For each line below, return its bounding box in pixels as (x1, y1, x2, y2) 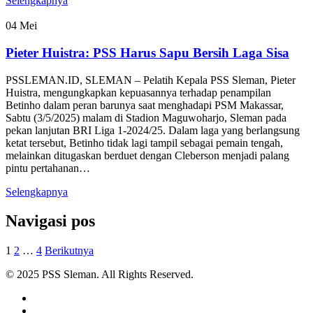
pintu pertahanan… (6, 161, 90, 174)
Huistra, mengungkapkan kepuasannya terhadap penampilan (6, 86, 271, 99)
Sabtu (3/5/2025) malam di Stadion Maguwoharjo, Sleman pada (6, 111, 286, 124)
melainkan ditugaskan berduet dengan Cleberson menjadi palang (6, 149, 289, 161)
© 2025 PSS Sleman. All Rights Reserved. (6, 268, 194, 281)
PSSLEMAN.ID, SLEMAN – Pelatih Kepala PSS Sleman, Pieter (6, 73, 296, 86)
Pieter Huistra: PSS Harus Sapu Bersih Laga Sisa (6, 45, 289, 60)
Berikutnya (45, 245, 94, 257)
